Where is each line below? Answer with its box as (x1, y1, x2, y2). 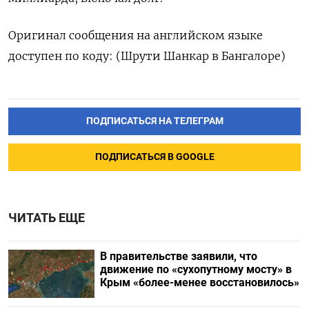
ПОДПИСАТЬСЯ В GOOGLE (94, 150, 215, 163)
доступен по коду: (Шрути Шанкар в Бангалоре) (8, 49, 286, 63)
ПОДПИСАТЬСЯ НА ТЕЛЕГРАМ (86, 114, 223, 127)
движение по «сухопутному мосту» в (99, 262, 292, 276)
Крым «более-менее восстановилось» (99, 275, 299, 289)
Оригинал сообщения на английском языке (8, 28, 263, 42)
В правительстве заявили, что (99, 249, 257, 263)
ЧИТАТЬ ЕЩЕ (8, 210, 85, 225)
